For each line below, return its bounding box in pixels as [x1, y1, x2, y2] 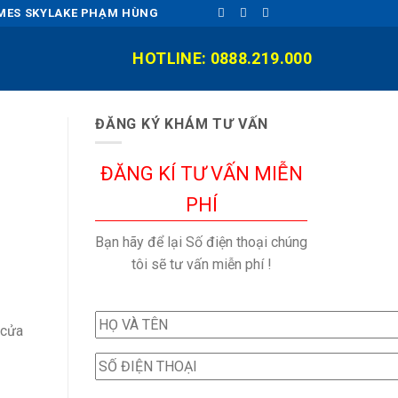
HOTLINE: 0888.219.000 [132, 49, 312, 68]
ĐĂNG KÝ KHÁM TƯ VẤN [95, 115, 269, 132]
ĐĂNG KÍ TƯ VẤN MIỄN [99, 162, 303, 185]
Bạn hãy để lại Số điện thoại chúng [95, 233, 307, 251]
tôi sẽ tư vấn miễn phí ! [131, 255, 272, 273]
